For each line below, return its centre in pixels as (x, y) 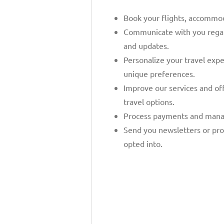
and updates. (146, 46)
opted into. (143, 144)
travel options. (149, 102)
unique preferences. (159, 74)
